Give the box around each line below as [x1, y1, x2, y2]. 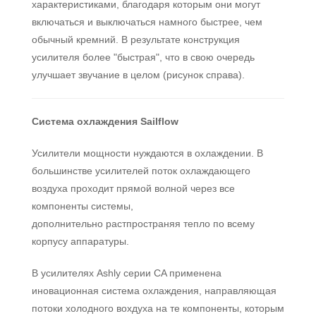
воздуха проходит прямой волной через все [32, 183, 235, 194]
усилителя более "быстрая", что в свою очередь [32, 51, 255, 63]
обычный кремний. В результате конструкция [32, 34, 240, 45]
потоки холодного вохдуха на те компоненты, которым [32, 303, 284, 314]
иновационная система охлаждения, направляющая [32, 285, 276, 296]
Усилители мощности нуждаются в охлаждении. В [32, 147, 263, 159]
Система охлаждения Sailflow [32, 116, 178, 127]
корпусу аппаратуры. [32, 236, 129, 247]
